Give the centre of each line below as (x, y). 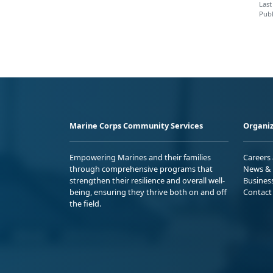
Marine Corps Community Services (136, 125)
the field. (85, 203)
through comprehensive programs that (141, 168)
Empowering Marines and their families (140, 157)
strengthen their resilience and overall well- (147, 180)
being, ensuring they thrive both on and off (148, 192)
